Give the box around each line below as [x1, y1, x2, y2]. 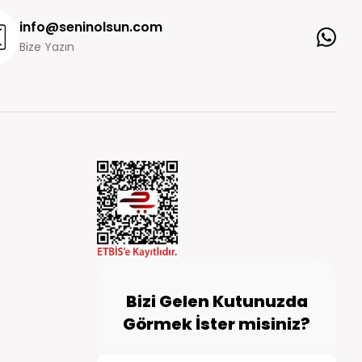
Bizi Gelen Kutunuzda [125, 290, 308, 313]
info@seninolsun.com [19, 18, 162, 36]
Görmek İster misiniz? [123, 313, 310, 335]
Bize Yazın [19, 39, 74, 55]
